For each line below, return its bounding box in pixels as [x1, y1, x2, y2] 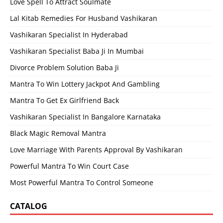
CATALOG [10, 200, 47, 212]
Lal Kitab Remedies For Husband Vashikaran [10, 13, 157, 23]
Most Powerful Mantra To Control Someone [10, 177, 153, 187]
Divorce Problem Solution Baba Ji [10, 62, 119, 72]
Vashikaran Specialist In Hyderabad [10, 29, 128, 39]
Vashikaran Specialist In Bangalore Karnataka [10, 111, 161, 121]
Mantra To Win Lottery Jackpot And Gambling [10, 79, 160, 89]
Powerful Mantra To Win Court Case [10, 161, 129, 171]
